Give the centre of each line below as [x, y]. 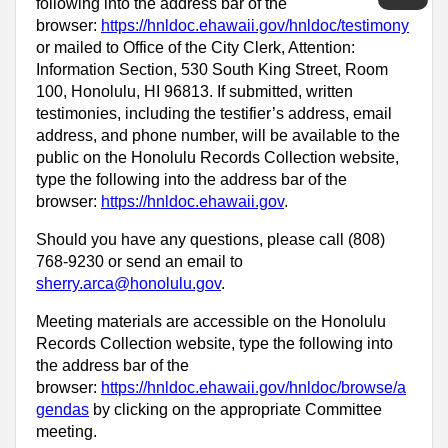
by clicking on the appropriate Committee [235, 409]
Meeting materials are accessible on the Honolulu [211, 321]
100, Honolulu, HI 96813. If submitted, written [194, 91]
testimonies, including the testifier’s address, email [214, 113]
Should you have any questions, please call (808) [210, 239]
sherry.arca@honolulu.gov [128, 283]
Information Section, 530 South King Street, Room [212, 69]
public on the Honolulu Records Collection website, [217, 157]
